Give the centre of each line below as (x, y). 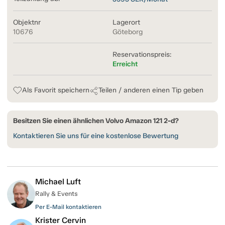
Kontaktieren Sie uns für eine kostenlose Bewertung (96, 136)
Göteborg (128, 32)
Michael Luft (58, 182)
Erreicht (125, 64)
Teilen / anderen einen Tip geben (151, 90)
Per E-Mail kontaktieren (68, 207)
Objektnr (27, 23)
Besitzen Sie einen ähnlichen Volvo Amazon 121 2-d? (96, 121)
